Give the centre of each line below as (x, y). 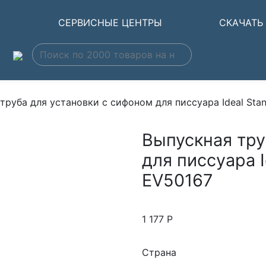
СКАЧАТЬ (241, 22)
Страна (159, 252)
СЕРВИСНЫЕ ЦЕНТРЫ (110, 22)
